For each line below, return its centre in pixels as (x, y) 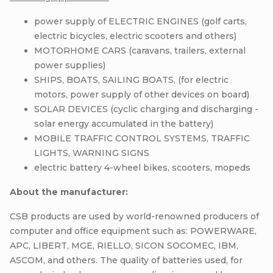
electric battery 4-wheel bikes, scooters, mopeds (142, 167)
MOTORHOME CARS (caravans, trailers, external (140, 50)
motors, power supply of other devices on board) (142, 94)
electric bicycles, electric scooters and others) (135, 36)
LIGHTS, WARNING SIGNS (92, 153)
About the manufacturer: (69, 192)
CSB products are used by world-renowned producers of (134, 216)
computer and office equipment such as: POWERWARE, (133, 231)
